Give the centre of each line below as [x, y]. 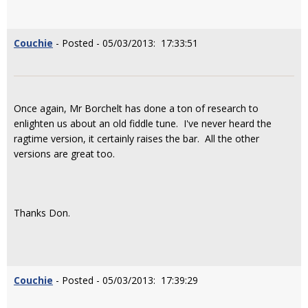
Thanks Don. [42, 213]
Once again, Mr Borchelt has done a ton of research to [136, 108]
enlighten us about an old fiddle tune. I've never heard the [143, 123]
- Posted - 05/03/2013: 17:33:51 [125, 43]
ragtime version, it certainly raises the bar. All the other [136, 139]
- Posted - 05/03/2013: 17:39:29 [125, 280]
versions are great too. [64, 154]
